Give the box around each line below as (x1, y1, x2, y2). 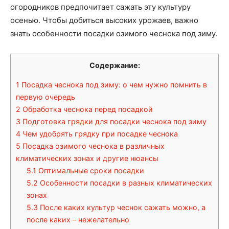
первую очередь (16, 93, 75, 102)
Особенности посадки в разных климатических (38, 178, 213, 188)
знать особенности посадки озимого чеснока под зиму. (10, 29, 217, 38)
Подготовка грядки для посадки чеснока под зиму (20, 117, 207, 126)
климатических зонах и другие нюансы (16, 154, 158, 163)
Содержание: (89, 61, 140, 70)
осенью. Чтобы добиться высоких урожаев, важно (10, 15, 198, 25)
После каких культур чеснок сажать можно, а (38, 203, 206, 212)
